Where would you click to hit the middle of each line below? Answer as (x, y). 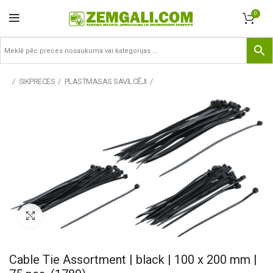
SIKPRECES (37, 81)
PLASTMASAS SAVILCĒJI (105, 81)
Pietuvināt (62, 216)
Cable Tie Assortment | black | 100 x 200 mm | (133, 260)
